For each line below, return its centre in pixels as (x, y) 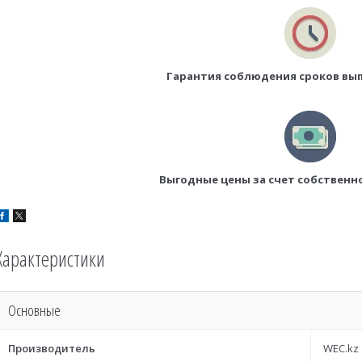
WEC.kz (341, 348)
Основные (34, 310)
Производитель (52, 348)
